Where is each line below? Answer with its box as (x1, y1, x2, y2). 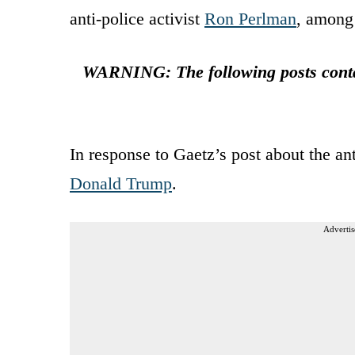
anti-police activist (70, 8, 204, 29)
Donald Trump (70, 173, 172, 193)
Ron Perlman (204, 8, 296, 29)
